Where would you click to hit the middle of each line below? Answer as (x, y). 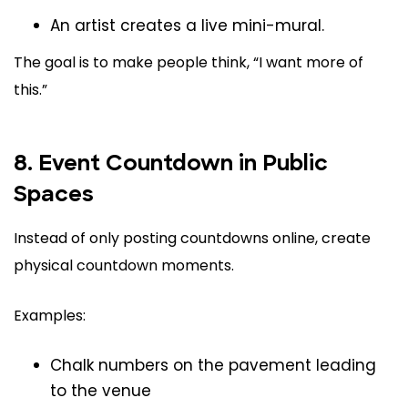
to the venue (101, 391)
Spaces (54, 196)
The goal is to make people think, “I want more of (189, 63)
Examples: (50, 316)
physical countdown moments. (124, 266)
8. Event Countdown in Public (171, 165)
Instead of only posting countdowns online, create (192, 239)
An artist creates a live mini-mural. (187, 26)
